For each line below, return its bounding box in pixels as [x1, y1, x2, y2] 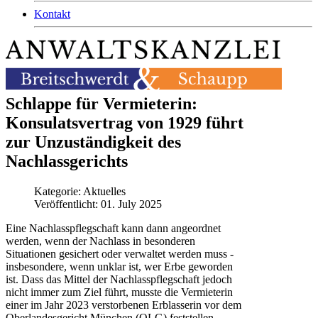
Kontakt [34, 8, 70, 20]
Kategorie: [34, 185, 83, 197]
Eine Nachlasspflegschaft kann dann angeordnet [6, 221, 221, 234]
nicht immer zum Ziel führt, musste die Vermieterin [6, 285, 233, 298]
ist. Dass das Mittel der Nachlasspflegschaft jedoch [6, 273, 232, 285]
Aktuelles [83, 185, 126, 197]
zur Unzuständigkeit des [6, 132, 181, 151]
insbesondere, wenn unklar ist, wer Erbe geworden [6, 260, 233, 273]
